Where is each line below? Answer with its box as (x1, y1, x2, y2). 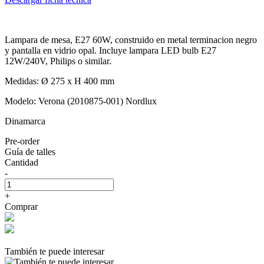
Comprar (5, 201, 38, 212)
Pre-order (5, 136, 39, 146)
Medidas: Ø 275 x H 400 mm (5, 75, 114, 86)
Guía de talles (5, 146, 55, 157)
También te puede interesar (5, 246, 104, 256)
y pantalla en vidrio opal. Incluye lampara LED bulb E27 (5, 45, 216, 55)
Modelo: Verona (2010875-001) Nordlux (5, 95, 157, 106)
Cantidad (5, 157, 38, 167)
